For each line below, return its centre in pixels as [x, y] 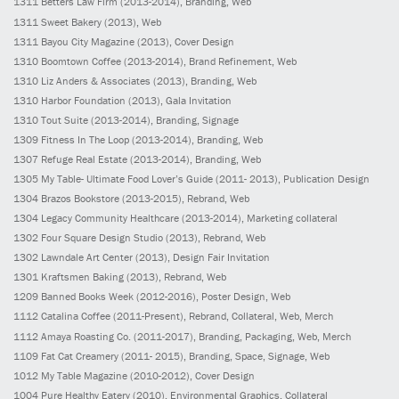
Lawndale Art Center [87, 257]
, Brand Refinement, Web [240, 61]
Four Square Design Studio [102, 238]
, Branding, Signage [195, 119]
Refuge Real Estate [84, 159]
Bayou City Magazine [88, 41]
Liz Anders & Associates [96, 80]
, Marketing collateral [289, 218]
